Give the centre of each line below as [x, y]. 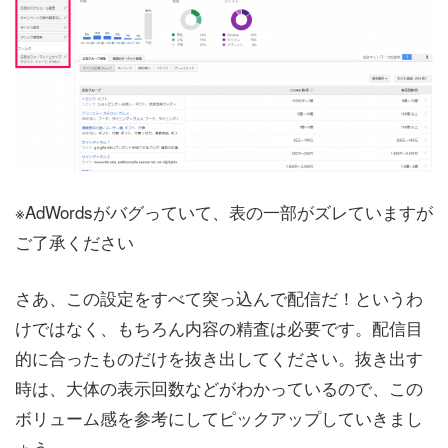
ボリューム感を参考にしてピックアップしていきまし [219, 417]
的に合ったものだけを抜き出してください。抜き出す [219, 357]
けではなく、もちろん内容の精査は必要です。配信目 [219, 327]
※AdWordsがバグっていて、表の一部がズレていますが [224, 212]
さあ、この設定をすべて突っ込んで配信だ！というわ [219, 297]
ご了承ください [74, 242]
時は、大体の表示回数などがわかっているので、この [219, 387]
